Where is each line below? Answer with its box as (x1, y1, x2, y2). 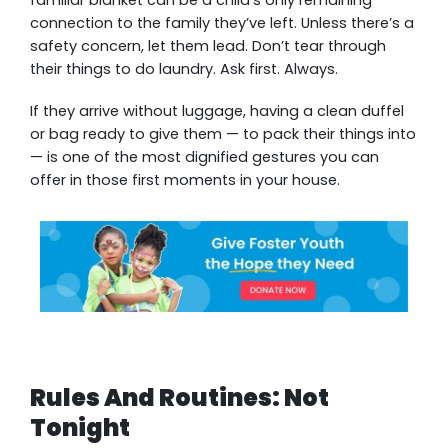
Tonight (30, 410, 130, 444)
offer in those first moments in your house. (30, 169, 340, 190)
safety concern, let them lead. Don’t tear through (30, 35, 386, 56)
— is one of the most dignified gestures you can (30, 146, 379, 167)
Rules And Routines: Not (30, 380, 329, 414)
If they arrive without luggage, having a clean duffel (30, 100, 404, 121)
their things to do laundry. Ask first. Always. (30, 58, 338, 79)
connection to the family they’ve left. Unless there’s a (30, 12, 414, 33)
